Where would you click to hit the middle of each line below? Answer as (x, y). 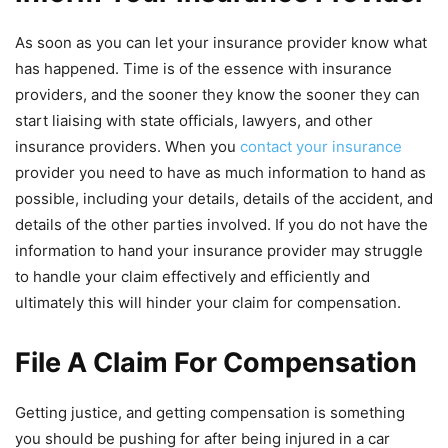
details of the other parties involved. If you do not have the (221, 225)
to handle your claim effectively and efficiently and (192, 277)
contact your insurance (321, 147)
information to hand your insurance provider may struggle (219, 251)
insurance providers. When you (127, 147)
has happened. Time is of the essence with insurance (203, 69)
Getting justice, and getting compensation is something (210, 413)
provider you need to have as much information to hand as (220, 173)
